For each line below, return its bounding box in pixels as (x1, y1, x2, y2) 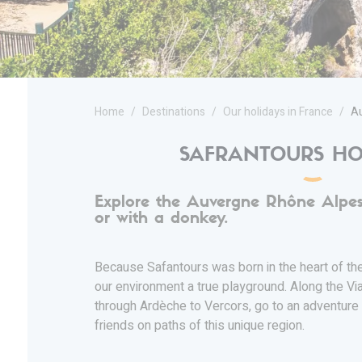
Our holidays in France (223, 103, 333, 120)
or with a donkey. (95, 210, 228, 227)
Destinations (142, 103, 205, 120)
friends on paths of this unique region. (95, 315, 305, 335)
